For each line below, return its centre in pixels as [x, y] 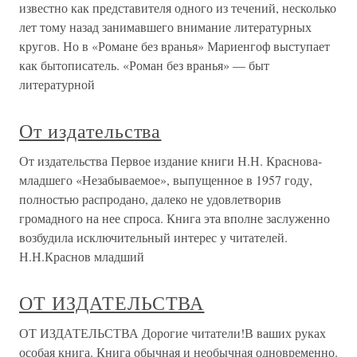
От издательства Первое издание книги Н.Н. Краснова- [171, 161]
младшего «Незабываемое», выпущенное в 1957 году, [166, 180]
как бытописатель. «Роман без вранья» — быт [144, 65]
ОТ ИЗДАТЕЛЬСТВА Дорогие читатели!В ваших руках [173, 333]
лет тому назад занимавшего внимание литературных [165, 27]
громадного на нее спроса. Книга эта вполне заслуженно [175, 218]
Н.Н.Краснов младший [82, 256]
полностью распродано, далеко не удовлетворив [150, 199]
